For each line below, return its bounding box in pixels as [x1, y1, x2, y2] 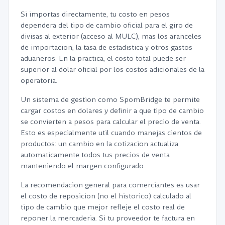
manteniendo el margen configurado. [21, 161, 145, 171]
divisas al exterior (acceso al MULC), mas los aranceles [21, 31, 201, 41]
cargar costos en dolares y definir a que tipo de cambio [21, 105, 204, 116]
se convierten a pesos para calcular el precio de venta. [21, 117, 201, 127]
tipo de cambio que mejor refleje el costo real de [21, 202, 185, 212]
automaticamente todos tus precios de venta [21, 150, 170, 160]
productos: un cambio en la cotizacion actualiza [21, 139, 178, 149]
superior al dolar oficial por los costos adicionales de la [21, 64, 204, 74]
